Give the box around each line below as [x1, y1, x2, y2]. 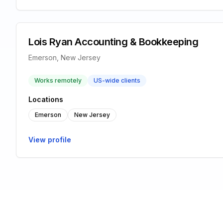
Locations [28, 95, 63, 104]
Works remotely [34, 77, 82, 84]
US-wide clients [94, 77, 140, 84]
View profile [28, 135, 71, 144]
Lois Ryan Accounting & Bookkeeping [28, 36, 198, 48]
